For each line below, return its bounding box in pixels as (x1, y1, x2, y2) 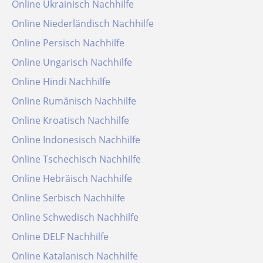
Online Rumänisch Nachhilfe (12, 95, 136, 107)
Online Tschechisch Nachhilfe (12, 153, 141, 166)
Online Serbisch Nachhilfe (12, 191, 125, 204)
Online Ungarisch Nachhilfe (12, 56, 132, 69)
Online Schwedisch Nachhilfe (12, 211, 139, 224)
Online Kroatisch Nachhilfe (12, 114, 129, 127)
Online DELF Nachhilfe (12, 230, 109, 243)
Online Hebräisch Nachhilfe (12, 172, 132, 185)
